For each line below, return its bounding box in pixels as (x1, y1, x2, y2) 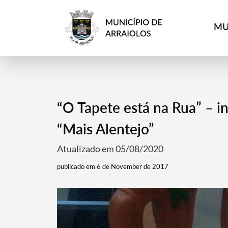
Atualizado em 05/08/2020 (56, 143, 163, 154)
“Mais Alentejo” (56, 120, 154, 137)
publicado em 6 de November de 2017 (56, 162, 168, 170)
